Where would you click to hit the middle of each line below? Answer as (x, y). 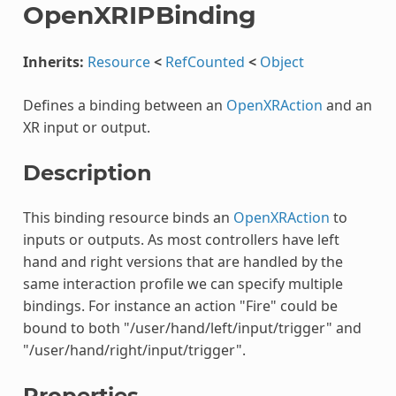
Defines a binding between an (124, 105)
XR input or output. (86, 127)
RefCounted (205, 61)
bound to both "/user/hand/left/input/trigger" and (192, 327)
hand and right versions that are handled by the (183, 261)
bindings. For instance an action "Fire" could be (180, 305)
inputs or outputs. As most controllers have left (181, 239)
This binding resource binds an (128, 217)
